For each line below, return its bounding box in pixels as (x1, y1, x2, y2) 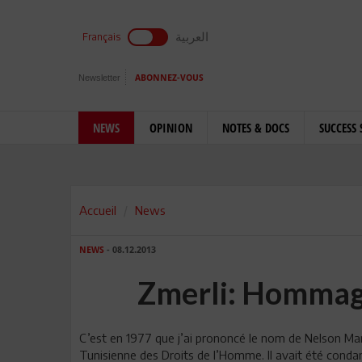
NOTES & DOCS (222, 120, 289, 136)
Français (82, 31, 120, 43)
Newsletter (78, 73, 120, 82)
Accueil (79, 203, 116, 217)
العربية (175, 29, 208, 44)
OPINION (149, 120, 192, 136)
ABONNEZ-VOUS (135, 73, 204, 83)
